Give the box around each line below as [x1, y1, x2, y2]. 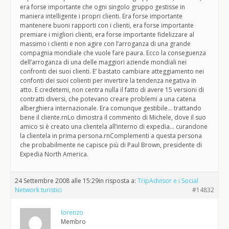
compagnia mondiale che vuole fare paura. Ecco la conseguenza [20, 49, 206, 57]
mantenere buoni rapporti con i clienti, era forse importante [20, 21, 194, 30]
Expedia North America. [20, 150, 88, 158]
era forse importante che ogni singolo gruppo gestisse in [20, 3, 185, 11]
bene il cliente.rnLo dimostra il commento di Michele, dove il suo [20, 113, 206, 122]
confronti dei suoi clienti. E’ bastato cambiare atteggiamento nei [20, 67, 204, 76]
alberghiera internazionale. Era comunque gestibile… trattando [20, 104, 201, 112]
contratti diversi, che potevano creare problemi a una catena [20, 95, 196, 103]
